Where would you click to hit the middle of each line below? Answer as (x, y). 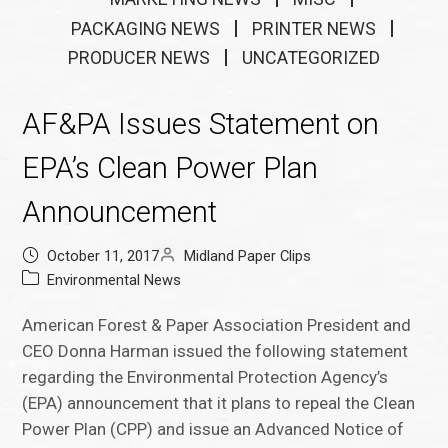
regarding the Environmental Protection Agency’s (205, 377)
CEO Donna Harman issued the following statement (215, 351)
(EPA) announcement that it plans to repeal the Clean (219, 403)
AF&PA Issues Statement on (201, 124)
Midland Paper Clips (248, 256)
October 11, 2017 (103, 256)
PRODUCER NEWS (139, 58)
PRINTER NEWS (313, 28)
